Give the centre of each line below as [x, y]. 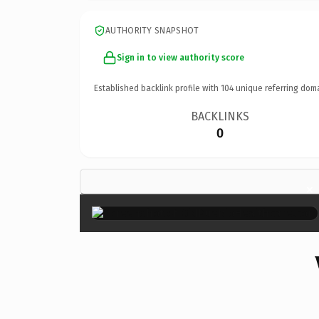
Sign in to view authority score [181, 57]
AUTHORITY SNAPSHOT [152, 30]
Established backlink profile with [157, 88]
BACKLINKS [220, 116]
